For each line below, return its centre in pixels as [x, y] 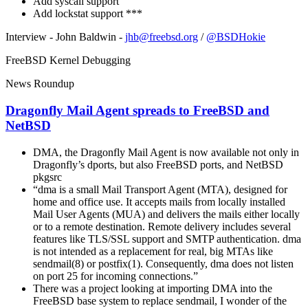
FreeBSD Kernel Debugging [68, 60]
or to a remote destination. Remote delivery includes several [162, 226]
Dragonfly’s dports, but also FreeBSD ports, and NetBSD [158, 164]
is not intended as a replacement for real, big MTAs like [153, 251]
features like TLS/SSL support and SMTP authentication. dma [167, 239]
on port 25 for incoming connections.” [115, 276]
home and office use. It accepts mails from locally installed [159, 201]
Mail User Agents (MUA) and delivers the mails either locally [166, 214]
